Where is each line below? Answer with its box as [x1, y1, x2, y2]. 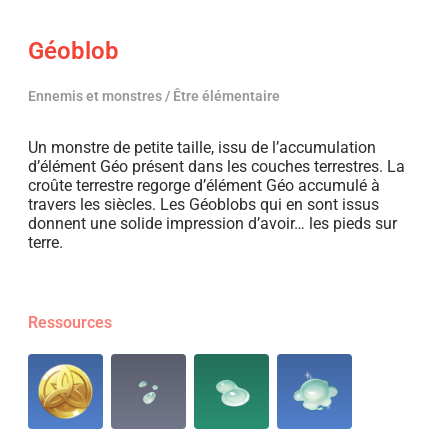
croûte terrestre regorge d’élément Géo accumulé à [28, 176, 380, 195]
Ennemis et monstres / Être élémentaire [28, 88, 280, 104]
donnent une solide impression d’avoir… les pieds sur [28, 214, 397, 233]
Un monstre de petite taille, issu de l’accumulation [28, 138, 376, 157]
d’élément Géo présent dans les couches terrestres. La [28, 157, 405, 176]
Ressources [28, 313, 112, 333]
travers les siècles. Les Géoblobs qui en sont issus [28, 195, 379, 214]
